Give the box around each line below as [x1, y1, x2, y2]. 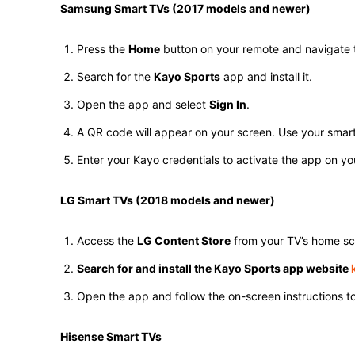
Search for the [77, 70, 154, 83]
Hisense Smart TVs [60, 330, 162, 343]
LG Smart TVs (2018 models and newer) [60, 193, 275, 207]
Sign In [209, 97, 246, 111]
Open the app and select [77, 97, 209, 111]
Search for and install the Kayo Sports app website [77, 261, 349, 275]
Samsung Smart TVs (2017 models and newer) [60, 2, 311, 15]
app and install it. [220, 70, 312, 83]
